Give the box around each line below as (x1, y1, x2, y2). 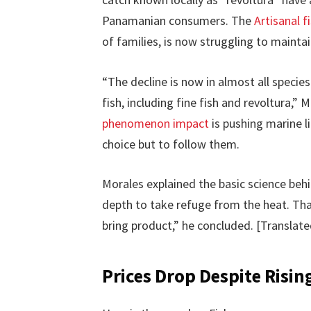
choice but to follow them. (101, 135, 239, 152)
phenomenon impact (101, 115, 209, 131)
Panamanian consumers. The (101, 12, 254, 28)
